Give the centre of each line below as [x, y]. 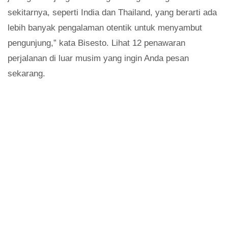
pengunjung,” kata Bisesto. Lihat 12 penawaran [96, 43]
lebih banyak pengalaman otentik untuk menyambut [105, 28]
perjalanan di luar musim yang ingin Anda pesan [98, 59]
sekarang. [26, 74]
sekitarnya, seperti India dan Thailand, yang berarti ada [112, 13]
